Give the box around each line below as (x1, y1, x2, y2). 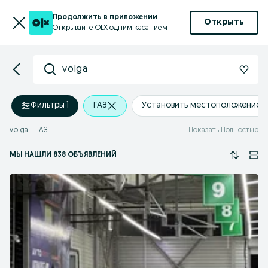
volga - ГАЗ (10, 127, 48, 134)
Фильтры (31, 101, 65, 110)
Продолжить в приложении (53, 13, 157, 21)
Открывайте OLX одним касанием (53, 24, 167, 32)
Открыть (204, 18, 244, 27)
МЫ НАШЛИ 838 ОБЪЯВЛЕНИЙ (10, 151, 117, 159)
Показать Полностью (188, 127, 258, 134)
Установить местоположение (142, 101, 261, 110)
